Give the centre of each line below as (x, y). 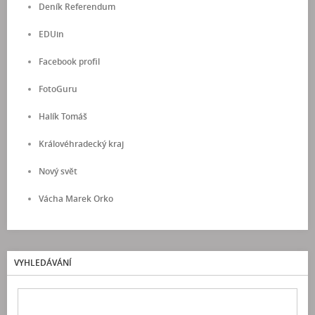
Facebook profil (69, 62)
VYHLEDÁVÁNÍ (43, 263)
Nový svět (58, 172)
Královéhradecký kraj (81, 144)
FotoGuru (58, 89)
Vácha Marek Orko (76, 199)
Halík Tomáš (63, 117)
